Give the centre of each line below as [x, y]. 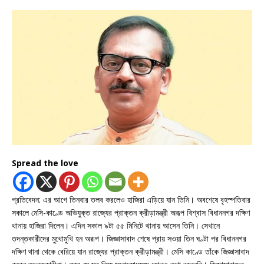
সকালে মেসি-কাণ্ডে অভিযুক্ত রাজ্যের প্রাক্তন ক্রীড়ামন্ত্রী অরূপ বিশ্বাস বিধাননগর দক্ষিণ [131, 213]
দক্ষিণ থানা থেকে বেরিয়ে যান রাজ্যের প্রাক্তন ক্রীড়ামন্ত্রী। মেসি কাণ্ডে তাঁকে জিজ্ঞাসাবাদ [131, 252]
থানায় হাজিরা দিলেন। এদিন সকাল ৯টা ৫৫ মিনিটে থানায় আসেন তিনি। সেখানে [116, 226]
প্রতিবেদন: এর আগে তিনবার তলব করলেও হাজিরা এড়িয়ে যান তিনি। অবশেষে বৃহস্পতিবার [131, 200]
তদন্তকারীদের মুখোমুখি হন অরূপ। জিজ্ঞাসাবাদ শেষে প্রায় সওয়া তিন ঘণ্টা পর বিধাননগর [129, 239]
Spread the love [45, 163]
